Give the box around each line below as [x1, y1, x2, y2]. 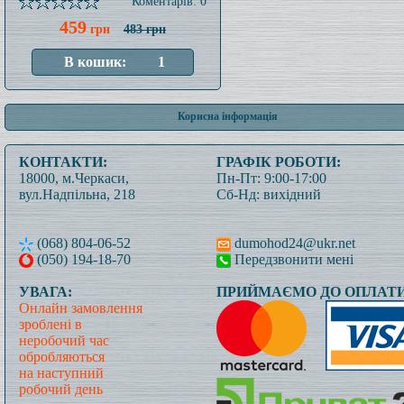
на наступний [19, 365, 104, 381]
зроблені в [19, 317, 82, 332]
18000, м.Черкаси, [19, 170, 129, 186]
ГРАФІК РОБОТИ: [216, 154, 341, 170]
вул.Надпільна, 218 [19, 187, 135, 202]
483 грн [124, 23, 166, 36]
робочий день [19, 381, 103, 397]
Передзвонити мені [231, 252, 353, 267]
